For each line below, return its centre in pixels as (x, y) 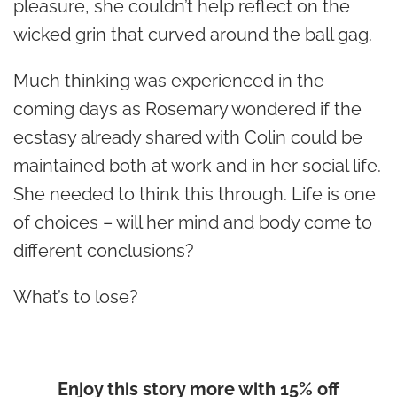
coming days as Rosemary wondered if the (187, 109)
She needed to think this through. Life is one (195, 194)
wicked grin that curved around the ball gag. (195, 34)
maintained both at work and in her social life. (197, 165)
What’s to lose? (78, 296)
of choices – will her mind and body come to (193, 222)
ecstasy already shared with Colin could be (188, 137)
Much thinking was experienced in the (169, 80)
